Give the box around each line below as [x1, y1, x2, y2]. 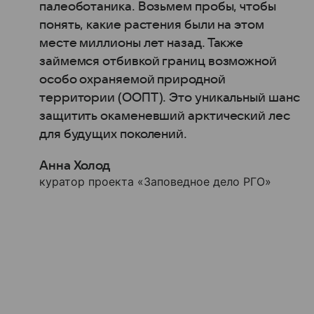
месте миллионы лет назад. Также [39, 36, 244, 50]
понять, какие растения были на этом [39, 18, 264, 32]
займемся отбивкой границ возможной [39, 54, 277, 68]
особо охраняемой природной [39, 72, 226, 86]
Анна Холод [39, 158, 111, 172]
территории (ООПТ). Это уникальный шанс [39, 90, 300, 104]
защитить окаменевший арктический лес [39, 109, 290, 123]
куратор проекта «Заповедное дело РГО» [39, 174, 271, 189]
